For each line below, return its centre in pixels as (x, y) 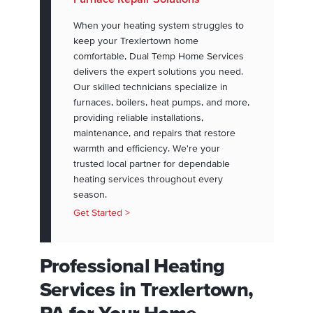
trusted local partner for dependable (151, 163)
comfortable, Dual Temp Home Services (158, 56)
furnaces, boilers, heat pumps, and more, (161, 102)
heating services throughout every (148, 179)
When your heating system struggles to (158, 25)
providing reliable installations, (138, 117)
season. (90, 194)
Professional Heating (132, 266)
